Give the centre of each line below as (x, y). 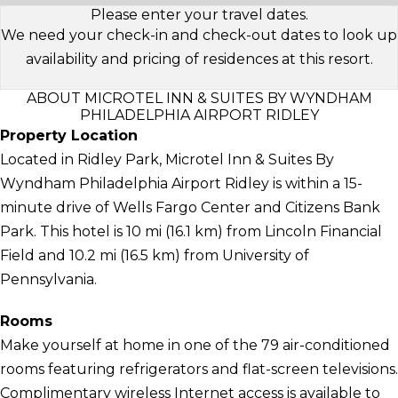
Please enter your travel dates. (199, 14)
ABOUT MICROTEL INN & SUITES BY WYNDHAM (199, 98)
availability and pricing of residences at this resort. (199, 59)
